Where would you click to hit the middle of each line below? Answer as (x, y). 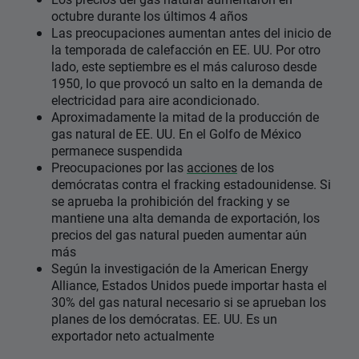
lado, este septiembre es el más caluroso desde (184, 67)
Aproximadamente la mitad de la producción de (185, 117)
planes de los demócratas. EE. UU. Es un (164, 319)
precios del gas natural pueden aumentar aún (179, 235)
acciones (212, 167)
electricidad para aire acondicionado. (155, 100)
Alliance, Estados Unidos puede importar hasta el (189, 285)
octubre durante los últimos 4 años (149, 16)
